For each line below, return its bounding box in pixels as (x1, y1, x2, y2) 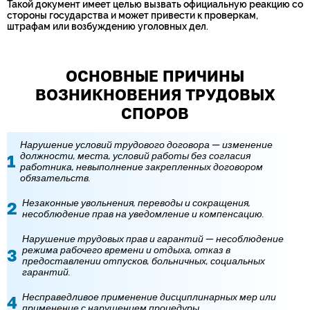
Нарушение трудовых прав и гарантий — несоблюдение (22, 233, 284, 244)
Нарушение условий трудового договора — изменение (20, 139, 273, 150)
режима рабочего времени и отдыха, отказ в (22, 244, 230, 255)
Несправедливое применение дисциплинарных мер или (22, 291, 276, 302)
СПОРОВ (121, 104, 189, 122)
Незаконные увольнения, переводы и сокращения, (22, 197, 250, 208)
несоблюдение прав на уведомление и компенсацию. (22, 208, 264, 219)
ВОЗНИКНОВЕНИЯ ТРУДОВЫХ (35, 85, 275, 104)
